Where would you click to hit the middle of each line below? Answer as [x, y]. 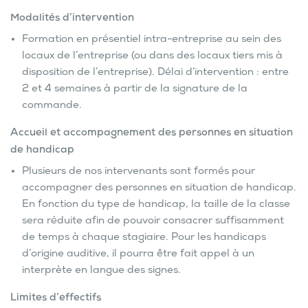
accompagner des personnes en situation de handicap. [159, 189]
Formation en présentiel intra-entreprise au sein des [152, 40]
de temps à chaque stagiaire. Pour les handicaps [144, 238]
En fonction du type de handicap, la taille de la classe [156, 205]
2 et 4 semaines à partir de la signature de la [135, 90]
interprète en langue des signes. [101, 271]
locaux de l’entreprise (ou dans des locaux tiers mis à [152, 57]
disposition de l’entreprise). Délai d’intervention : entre [155, 73]
